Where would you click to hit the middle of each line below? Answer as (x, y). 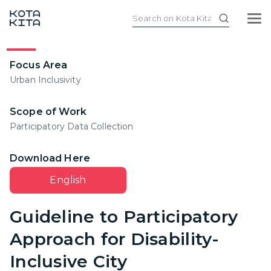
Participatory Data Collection (72, 126)
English (68, 180)
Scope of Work (48, 112)
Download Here (50, 158)
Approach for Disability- (115, 239)
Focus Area (39, 65)
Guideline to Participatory (124, 217)
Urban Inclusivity (45, 80)
